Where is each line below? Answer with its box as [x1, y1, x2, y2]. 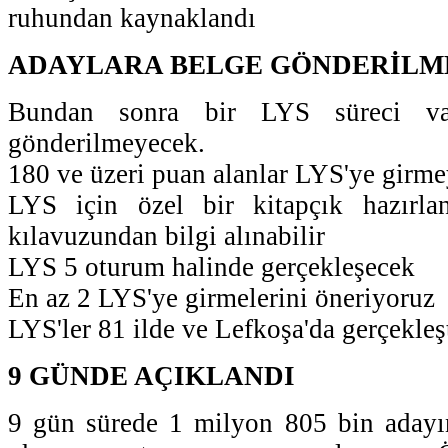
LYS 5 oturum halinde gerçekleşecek [8, 251, 415, 282]
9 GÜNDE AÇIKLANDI [8, 360, 295, 391]
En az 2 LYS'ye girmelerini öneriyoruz [8, 282, 435, 313]
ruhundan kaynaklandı [8, 2, 256, 33]
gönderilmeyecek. [8, 127, 205, 158]
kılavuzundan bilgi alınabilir [8, 220, 325, 251]
